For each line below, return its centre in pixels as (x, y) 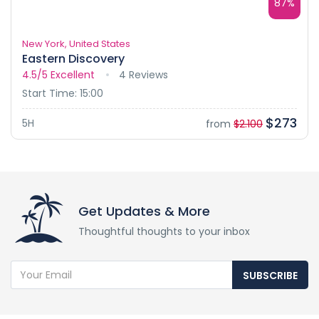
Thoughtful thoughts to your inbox (164, 231)
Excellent (73, 74)
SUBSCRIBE (270, 275)
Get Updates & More (144, 211)
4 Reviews (143, 74)
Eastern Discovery (73, 58)
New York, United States (76, 43)
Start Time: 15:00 (63, 93)
